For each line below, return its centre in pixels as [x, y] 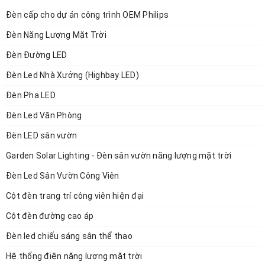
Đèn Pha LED [31, 95]
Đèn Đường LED [37, 55]
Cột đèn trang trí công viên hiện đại [75, 195]
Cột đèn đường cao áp [50, 216]
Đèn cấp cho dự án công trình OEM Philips [87, 14]
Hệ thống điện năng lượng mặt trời [74, 256]
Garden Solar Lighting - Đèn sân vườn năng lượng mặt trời [119, 155]
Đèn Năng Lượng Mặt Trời [56, 35]
